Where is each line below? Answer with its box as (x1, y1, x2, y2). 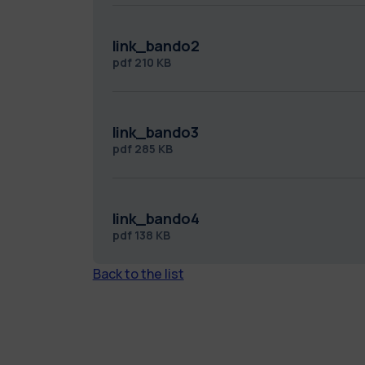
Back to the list (92, 264, 184, 283)
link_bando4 (112, 208, 200, 228)
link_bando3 (112, 121, 199, 142)
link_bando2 (112, 35, 200, 55)
